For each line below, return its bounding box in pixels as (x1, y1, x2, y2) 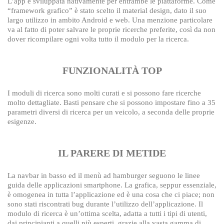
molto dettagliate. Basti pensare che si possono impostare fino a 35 (7, 98, 215, 106)
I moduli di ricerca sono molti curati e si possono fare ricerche (7, 88, 201, 97)
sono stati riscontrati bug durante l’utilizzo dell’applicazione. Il (7, 199, 203, 208)
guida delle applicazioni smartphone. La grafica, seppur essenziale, (7, 180, 216, 189)
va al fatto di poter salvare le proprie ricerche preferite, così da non (7, 25, 215, 33)
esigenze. (7, 117, 36, 125)
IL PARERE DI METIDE (58, 147, 166, 158)
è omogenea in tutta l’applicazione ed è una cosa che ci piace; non (7, 190, 214, 198)
